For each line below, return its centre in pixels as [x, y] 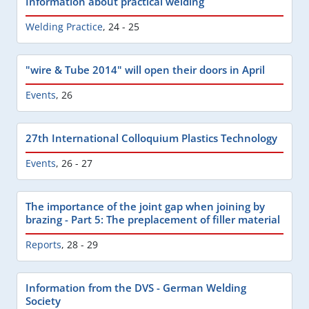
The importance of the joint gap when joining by [145, 206]
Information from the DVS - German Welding [136, 287]
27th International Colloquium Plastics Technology [151, 138]
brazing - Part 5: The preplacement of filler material [153, 219]
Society [43, 300]
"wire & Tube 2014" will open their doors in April [145, 69]
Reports [43, 244]
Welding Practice [64, 26]
